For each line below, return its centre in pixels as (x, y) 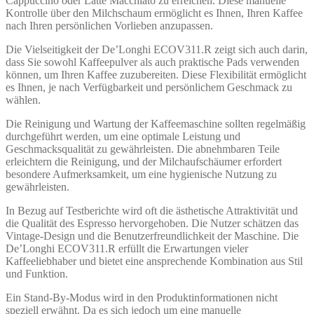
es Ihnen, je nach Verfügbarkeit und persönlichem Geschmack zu (149, 87)
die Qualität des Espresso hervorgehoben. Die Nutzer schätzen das (152, 223)
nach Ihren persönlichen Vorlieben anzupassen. (109, 25)
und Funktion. (37, 273)
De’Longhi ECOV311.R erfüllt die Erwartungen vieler (127, 248)
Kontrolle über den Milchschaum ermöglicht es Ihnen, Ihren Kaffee (154, 13)
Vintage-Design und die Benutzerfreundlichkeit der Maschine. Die (152, 235)
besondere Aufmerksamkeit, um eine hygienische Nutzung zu (141, 174)
